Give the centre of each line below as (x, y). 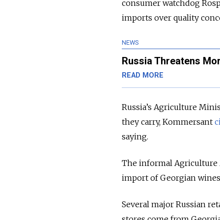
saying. (135, 137)
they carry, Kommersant (168, 122)
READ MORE (143, 76)
